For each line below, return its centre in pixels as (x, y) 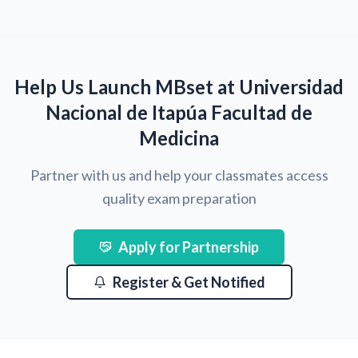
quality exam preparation (179, 198)
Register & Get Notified (189, 282)
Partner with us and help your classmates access (179, 175)
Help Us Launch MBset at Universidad (179, 87)
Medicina (179, 138)
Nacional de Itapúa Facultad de (179, 112)
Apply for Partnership (189, 247)
